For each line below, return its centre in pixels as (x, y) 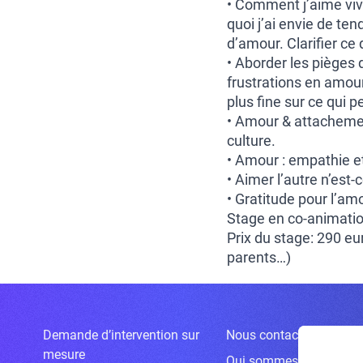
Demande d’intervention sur (121, 335)
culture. (251, 141)
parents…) (259, 257)
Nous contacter (270, 335)
